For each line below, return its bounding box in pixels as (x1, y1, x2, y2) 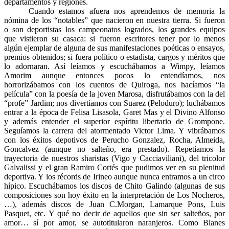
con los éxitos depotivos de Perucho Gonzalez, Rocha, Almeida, (4, 135, 225, 145)
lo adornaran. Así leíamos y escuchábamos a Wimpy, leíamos (4, 62, 225, 71)
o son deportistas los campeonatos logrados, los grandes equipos (4, 25, 225, 34)
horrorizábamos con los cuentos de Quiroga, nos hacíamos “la (4, 80, 225, 89)
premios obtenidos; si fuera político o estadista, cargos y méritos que (4, 53, 225, 62)
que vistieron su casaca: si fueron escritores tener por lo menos (4, 34, 225, 43)
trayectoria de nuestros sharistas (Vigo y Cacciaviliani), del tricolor (4, 154, 225, 163)
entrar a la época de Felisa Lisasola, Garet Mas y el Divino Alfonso (4, 108, 225, 117)
